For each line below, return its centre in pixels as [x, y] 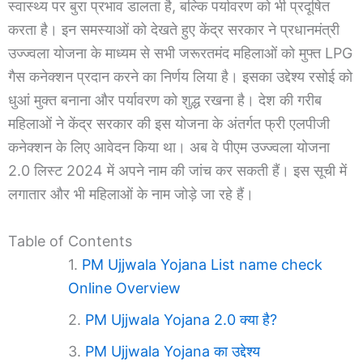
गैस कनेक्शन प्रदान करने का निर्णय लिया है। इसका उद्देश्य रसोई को [180, 77]
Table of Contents [70, 241]
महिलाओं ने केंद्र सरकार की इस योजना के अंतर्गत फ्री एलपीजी [169, 124]
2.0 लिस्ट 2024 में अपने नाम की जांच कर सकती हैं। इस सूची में [177, 171]
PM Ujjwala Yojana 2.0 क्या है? [181, 319]
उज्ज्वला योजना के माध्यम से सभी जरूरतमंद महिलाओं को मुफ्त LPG [180, 53]
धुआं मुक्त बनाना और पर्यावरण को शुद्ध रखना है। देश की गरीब [165, 100]
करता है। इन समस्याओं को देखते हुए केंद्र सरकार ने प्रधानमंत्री [174, 30]
